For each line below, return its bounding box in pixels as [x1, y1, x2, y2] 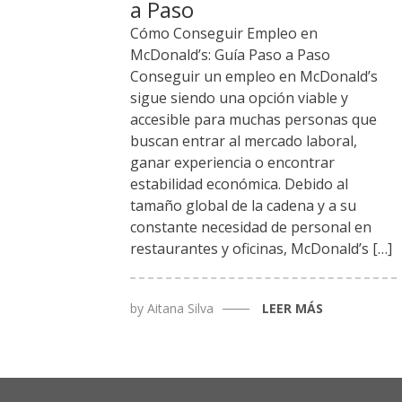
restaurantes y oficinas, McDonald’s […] [129, 239, 392, 259]
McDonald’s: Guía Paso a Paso [129, 45, 330, 66]
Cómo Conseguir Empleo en [129, 23, 318, 44]
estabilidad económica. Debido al [129, 174, 348, 195]
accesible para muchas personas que [129, 109, 377, 130]
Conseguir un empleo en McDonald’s [129, 66, 378, 87]
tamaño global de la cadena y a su [129, 196, 356, 216]
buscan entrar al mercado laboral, [129, 131, 357, 152]
